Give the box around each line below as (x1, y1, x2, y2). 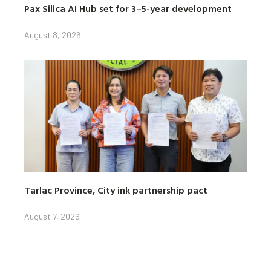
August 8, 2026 (24, 30, 81, 41)
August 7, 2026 (24, 211, 80, 222)
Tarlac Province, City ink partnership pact (24, 183, 207, 198)
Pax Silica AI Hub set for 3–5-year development (24, 1, 232, 16)
